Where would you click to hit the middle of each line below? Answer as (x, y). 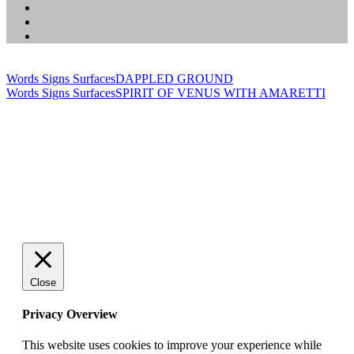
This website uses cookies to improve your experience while (172, 345)
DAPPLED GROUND (174, 78)
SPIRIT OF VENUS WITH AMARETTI (220, 92)
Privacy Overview (70, 314)
